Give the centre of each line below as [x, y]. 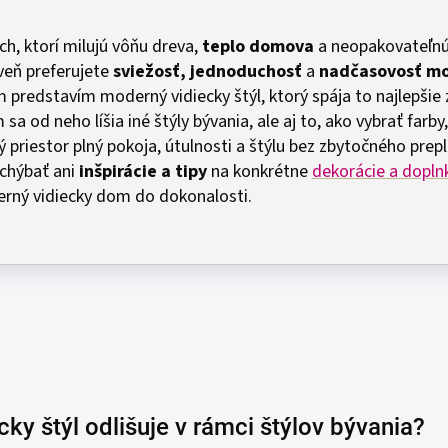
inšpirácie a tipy [142, 171]
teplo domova [255, 46]
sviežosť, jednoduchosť [207, 71]
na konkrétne [259, 171]
